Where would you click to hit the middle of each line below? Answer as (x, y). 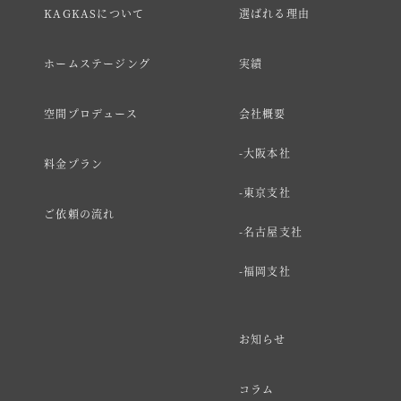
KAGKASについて (94, 13)
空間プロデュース (91, 114)
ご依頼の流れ (80, 214)
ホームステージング (98, 64)
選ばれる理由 (274, 13)
